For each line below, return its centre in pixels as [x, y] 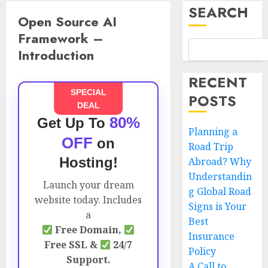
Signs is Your [218, 206]
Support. [88, 260]
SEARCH [219, 12]
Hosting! [88, 162]
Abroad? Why [220, 162]
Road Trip [211, 147]
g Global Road [220, 191]
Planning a [213, 132]
